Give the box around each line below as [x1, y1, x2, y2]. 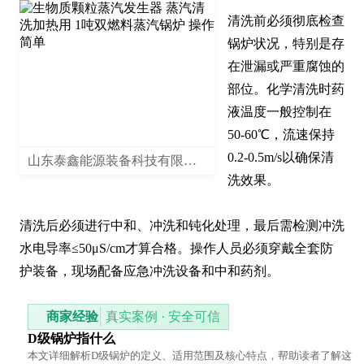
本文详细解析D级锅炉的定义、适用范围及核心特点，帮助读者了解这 [28, 349, 352, 362]
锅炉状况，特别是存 [227, 37, 344, 51]
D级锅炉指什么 [28, 331, 115, 346]
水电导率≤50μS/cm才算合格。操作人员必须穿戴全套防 [19, 241, 333, 256]
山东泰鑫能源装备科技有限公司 [184, 154, 197, 168]
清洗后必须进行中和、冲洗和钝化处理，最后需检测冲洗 [19, 219, 344, 233]
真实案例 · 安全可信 [106, 310, 220, 324]
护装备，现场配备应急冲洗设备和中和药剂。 [19, 264, 279, 279]
